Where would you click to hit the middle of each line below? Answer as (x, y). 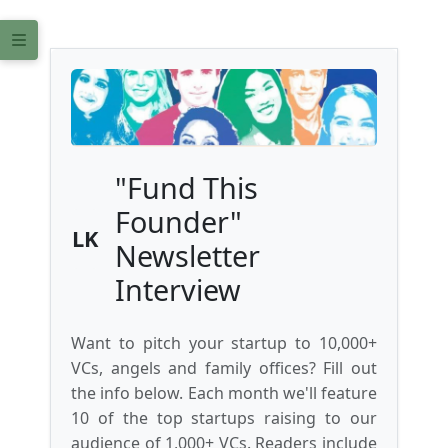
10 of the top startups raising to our (224, 418)
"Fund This (186, 188)
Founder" (178, 222)
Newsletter (187, 256)
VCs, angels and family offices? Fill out (224, 368)
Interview (177, 290)
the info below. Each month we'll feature (224, 393)
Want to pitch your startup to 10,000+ (224, 343)
